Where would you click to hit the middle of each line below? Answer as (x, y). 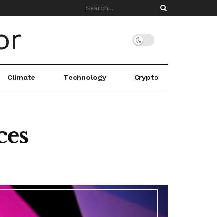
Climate (21, 77)
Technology (85, 77)
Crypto (146, 77)
